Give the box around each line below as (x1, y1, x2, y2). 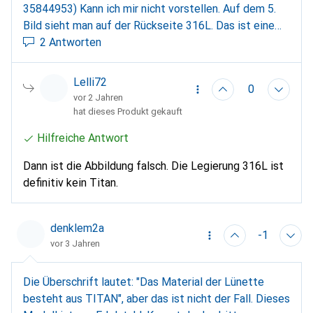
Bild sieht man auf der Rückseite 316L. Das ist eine (23, 19, 275, 33)
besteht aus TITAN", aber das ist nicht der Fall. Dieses (23, 292, 290, 306)
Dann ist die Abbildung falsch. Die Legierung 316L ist (23, 159, 284, 173)
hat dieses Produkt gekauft (73, 106, 182, 117)
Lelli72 (73, 75, 107, 89)
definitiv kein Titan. (23, 176, 118, 190)
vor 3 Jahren (50, 238, 100, 249)
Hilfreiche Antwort (37, 131, 129, 145)
